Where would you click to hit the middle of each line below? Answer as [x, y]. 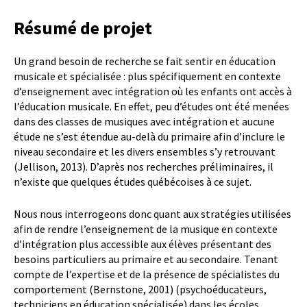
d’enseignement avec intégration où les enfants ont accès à [153, 91]
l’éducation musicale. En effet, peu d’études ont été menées [151, 106]
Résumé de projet [83, 28]
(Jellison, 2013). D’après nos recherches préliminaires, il [144, 166]
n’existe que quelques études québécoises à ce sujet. [133, 181]
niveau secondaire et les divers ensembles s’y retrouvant [145, 151]
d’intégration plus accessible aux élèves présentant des [143, 244]
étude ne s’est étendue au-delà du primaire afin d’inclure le [149, 136]
